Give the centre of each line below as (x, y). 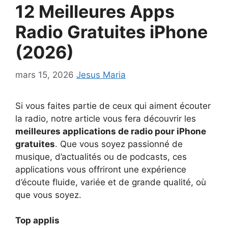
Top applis (37, 221)
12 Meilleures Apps (95, 12)
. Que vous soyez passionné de (119, 144)
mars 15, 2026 (45, 75)
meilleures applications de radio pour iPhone (111, 131)
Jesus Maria (101, 75)
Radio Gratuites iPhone (111, 32)
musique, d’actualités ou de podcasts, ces (101, 156)
